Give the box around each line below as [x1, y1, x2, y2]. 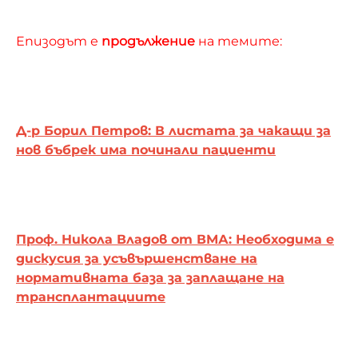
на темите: [198, 33, 282, 49]
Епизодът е [16, 33, 101, 49]
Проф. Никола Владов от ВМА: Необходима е [16, 231, 334, 247]
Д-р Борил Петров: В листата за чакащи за [16, 122, 331, 138]
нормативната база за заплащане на [16, 269, 284, 285]
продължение [101, 33, 198, 49]
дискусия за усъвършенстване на [16, 250, 257, 266]
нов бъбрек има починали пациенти [16, 141, 276, 157]
